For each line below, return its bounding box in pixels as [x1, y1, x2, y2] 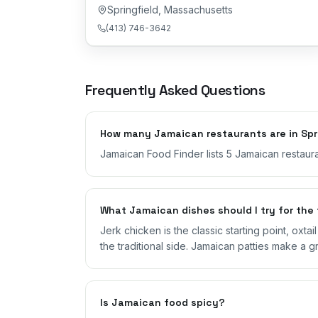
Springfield [107, 3, 158, 16]
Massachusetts [164, 3, 233, 16]
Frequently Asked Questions [85, 80, 265, 99]
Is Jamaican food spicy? [100, 295, 225, 309]
